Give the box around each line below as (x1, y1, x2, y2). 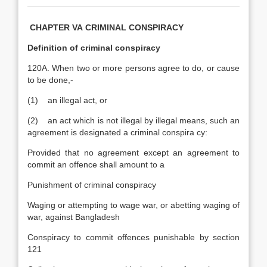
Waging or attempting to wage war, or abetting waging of (27, 200, 240, 210)
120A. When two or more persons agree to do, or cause (27, 63, 240, 73)
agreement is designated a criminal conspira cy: (27, 128, 207, 137)
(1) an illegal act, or (27, 95, 107, 105)
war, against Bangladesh (27, 212, 120, 222)
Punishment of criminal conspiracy (27, 180, 156, 190)
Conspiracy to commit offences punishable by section (27, 232, 240, 242)
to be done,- (27, 75, 73, 85)
